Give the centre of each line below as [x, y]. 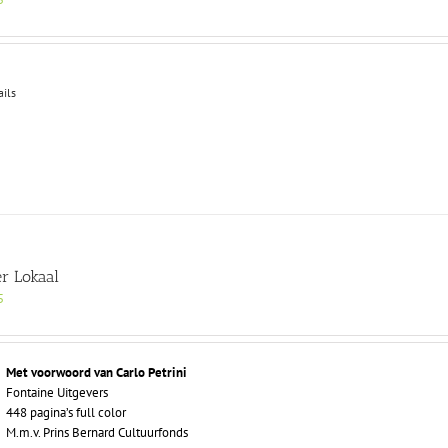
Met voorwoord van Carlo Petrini [97, 373]
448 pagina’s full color [66, 413]
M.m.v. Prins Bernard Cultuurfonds [97, 433]
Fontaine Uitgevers [57, 393]
